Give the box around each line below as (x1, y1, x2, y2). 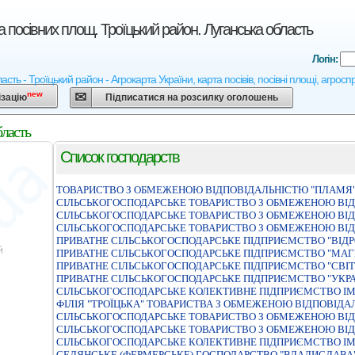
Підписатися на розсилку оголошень (105, 92, 278, 103)
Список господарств (60, 148, 179, 166)
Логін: (312, 53, 340, 65)
